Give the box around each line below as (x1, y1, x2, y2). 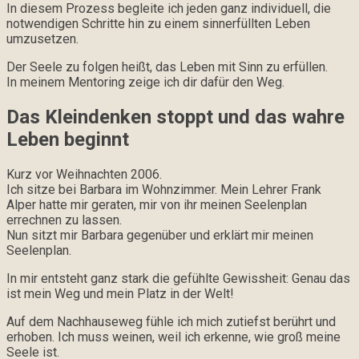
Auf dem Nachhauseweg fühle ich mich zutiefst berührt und (6, 313, 336, 329)
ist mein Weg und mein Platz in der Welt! (6, 285, 234, 301)
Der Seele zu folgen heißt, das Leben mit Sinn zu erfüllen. (6, 58, 328, 75)
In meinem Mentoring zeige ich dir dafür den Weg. (6, 74, 284, 90)
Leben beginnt (6, 127, 129, 151)
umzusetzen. (6, 30, 79, 46)
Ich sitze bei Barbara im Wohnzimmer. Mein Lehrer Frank (6, 181, 321, 197)
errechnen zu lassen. (6, 212, 122, 228)
